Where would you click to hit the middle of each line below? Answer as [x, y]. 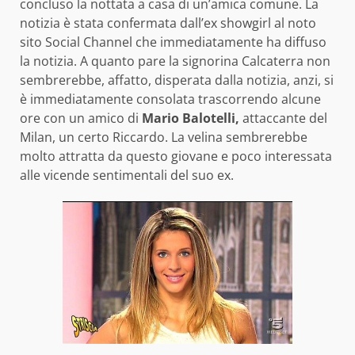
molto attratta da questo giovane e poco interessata [176, 157]
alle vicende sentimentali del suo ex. [127, 176]
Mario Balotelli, [191, 118]
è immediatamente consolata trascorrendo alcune [170, 99]
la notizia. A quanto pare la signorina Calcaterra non [175, 61]
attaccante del [283, 118]
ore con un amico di [81, 118]
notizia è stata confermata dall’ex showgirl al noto [168, 23]
